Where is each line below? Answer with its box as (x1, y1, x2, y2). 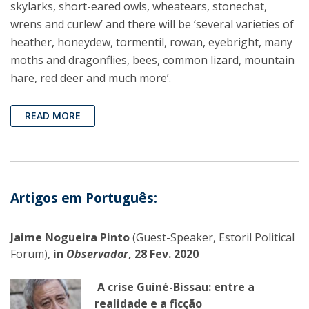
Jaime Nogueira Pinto (10, 230, 132, 246)
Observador (66, 246, 128, 262)
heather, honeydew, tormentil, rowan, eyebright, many (10, 34, 292, 50)
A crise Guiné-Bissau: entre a (97, 279, 255, 295)
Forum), (10, 246, 53, 262)
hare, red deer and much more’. (10, 70, 171, 86)
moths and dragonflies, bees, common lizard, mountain (10, 52, 295, 68)
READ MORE (25, 109, 81, 123)
